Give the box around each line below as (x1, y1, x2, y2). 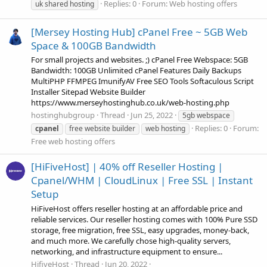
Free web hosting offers (31, 136, 115, 147)
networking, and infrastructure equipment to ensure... (31, 246, 222, 257)
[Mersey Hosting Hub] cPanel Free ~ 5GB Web (31, 24, 247, 39)
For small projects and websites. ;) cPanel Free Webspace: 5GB (31, 54, 248, 65)
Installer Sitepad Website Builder (31, 86, 145, 97)
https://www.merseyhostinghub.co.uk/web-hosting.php (31, 97, 229, 108)
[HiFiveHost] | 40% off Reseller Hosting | (31, 160, 223, 174)
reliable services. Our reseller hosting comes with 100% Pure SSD (31, 213, 257, 225)
